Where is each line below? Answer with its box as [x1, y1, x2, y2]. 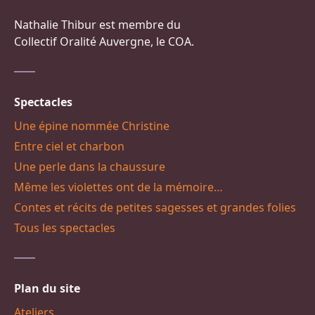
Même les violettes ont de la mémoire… [14, 179, 223, 195]
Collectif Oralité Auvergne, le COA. [14, 34, 194, 49]
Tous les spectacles [14, 220, 115, 236]
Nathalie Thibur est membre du [14, 17, 181, 32]
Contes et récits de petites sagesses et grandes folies [14, 200, 296, 215]
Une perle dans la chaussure [14, 159, 165, 174]
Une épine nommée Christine [14, 118, 169, 134]
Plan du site [14, 281, 80, 296]
